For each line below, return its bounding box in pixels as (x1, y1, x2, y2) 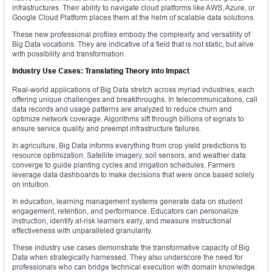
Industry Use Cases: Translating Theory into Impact (12, 66, 189, 76)
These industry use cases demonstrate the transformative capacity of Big (12, 243, 250, 253)
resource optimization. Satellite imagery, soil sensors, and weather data (12, 151, 246, 160)
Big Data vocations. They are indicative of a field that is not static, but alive (12, 39, 254, 49)
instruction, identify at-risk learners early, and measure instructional (12, 216, 231, 226)
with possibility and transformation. (12, 49, 126, 59)
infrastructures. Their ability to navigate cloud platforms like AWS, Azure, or (12, 3, 255, 13)
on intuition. (12, 180, 50, 189)
